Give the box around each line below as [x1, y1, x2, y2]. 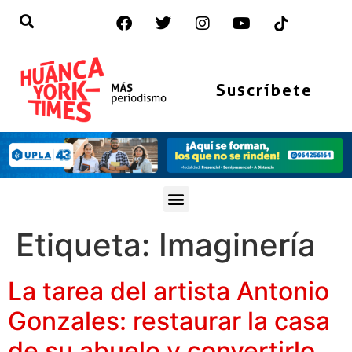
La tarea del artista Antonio [8, 275, 329, 306]
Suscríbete [215, 79, 313, 100]
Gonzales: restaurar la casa [8, 305, 330, 336]
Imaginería [159, 225, 316, 264]
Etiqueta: [16, 225, 159, 264]
